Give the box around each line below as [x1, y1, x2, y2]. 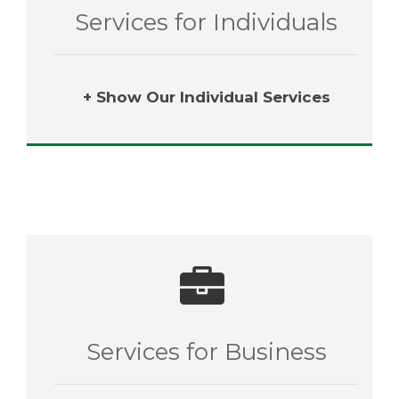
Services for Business [85, 338, 327, 366]
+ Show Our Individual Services [82, 88, 330, 106]
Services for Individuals [75, 8, 338, 37]
